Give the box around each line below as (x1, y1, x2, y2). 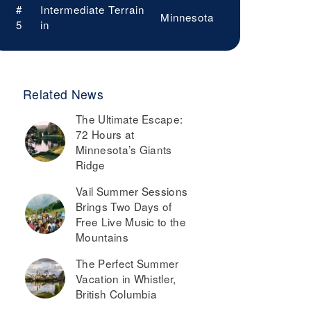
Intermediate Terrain (40, 2, 144, 17)
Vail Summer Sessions (76, 183, 188, 199)
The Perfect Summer (76, 255, 179, 271)
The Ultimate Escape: (76, 111, 183, 127)
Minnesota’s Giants (76, 142, 172, 158)
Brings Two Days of (76, 199, 172, 215)
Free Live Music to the (76, 214, 187, 230)
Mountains (76, 229, 128, 245)
